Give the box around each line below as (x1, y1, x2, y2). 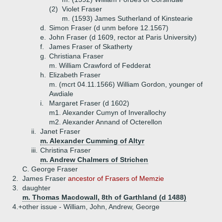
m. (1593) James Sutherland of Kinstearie (62, 14, 193, 22)
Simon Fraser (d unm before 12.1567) (49, 24, 168, 32)
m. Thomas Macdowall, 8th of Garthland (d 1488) (22, 193, 186, 201)
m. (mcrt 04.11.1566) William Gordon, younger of (49, 80, 203, 88)
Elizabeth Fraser (49, 71, 101, 79)
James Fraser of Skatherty (49, 43, 132, 51)
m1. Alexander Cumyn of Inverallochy (49, 109, 166, 116)
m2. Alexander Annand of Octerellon (49, 118, 162, 126)
